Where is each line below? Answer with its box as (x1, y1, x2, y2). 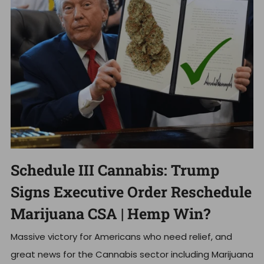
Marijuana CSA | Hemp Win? (11, 204, 210, 224)
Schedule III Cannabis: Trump (11, 160, 219, 180)
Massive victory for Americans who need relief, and (11, 230, 232, 243)
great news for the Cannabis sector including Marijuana (11, 248, 253, 261)
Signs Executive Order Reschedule (11, 182, 252, 202)
